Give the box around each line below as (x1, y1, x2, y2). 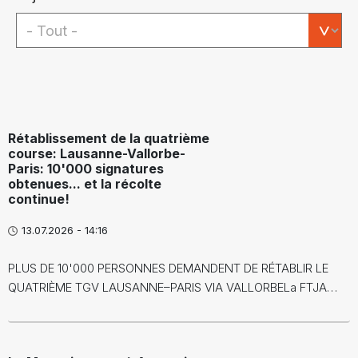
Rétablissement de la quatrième (8, 130, 209, 146)
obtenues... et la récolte (8, 176, 161, 192)
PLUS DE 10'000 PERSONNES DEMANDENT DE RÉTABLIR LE (8, 261, 328, 276)
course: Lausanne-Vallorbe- (8, 145, 185, 161)
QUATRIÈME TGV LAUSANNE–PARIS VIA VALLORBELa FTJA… (8, 280, 337, 295)
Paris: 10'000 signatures (8, 161, 164, 177)
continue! (8, 191, 70, 207)
